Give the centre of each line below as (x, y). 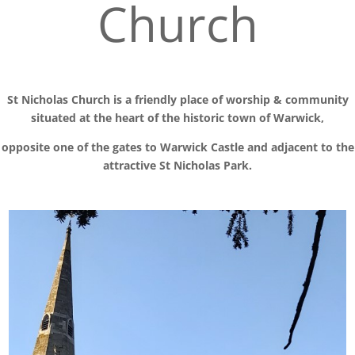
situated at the (73, 118)
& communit (307, 100)
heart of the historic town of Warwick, (219, 118)
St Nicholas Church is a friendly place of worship (140, 100)
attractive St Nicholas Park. (177, 166)
